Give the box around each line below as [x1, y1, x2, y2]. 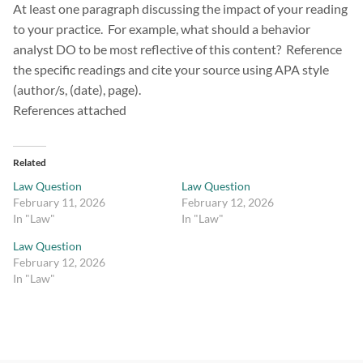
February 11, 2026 [13, 195, 105, 210]
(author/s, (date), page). [13, 82, 141, 98]
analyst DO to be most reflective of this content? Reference [13, 41, 342, 58]
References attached [13, 102, 126, 118]
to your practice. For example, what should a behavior [13, 21, 310, 37]
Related [13, 156, 46, 169]
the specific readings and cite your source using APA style [13, 62, 329, 78]
